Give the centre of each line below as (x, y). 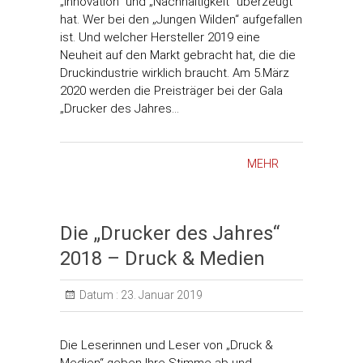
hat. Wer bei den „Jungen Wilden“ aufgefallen (181, 19)
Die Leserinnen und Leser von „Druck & (167, 345)
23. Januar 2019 (160, 295)
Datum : (99, 295)
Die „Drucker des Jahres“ (170, 233)
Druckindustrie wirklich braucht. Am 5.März (175, 73)
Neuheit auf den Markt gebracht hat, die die (178, 55)
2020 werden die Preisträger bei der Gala (171, 91)
